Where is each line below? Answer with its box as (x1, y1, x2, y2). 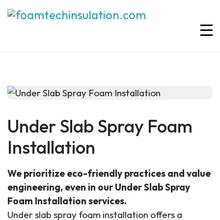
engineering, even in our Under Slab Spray (7, 181, 190, 193)
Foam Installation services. (7, 195, 127, 207)
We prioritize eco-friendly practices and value (7, 167, 211, 179)
